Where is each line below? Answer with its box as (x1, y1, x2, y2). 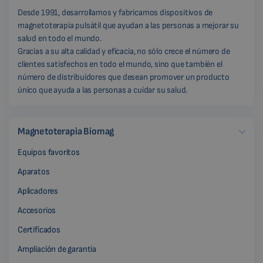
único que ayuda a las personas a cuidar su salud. (18, 85, 188, 96)
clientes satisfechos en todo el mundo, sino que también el (18, 59, 222, 70)
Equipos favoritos (18, 147, 80, 159)
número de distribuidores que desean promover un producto (18, 72, 230, 83)
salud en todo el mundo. (18, 33, 102, 45)
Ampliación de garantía (18, 244, 97, 255)
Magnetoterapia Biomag (18, 126, 114, 138)
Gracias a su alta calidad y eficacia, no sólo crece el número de (18, 46, 230, 58)
